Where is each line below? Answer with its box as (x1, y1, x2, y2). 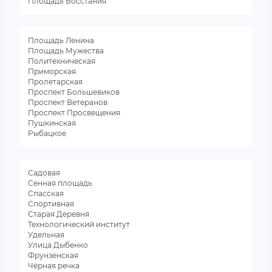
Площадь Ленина (28, 36, 94, 45)
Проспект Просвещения (28, 108, 120, 117)
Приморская (28, 67, 76, 76)
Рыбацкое (28, 129, 66, 138)
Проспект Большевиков (28, 87, 120, 97)
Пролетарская (28, 77, 83, 86)
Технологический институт (28, 220, 130, 229)
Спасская (28, 189, 64, 198)
